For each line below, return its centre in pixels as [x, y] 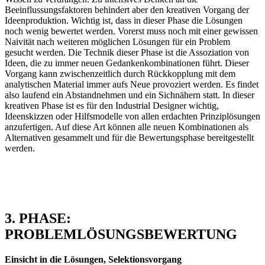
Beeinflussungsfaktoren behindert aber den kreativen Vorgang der [127, 10]
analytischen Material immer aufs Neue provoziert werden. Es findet [132, 85]
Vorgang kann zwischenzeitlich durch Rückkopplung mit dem [120, 74]
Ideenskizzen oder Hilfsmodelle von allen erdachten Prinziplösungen [132, 117]
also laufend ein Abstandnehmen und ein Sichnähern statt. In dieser [130, 95]
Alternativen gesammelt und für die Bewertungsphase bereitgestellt [129, 138]
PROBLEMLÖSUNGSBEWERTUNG [121, 234]
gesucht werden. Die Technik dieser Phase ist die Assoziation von [127, 53]
